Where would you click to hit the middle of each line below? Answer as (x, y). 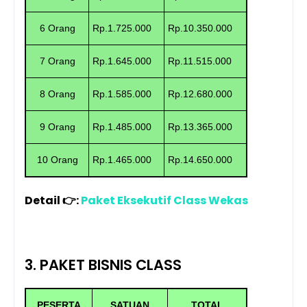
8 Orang (57, 94)
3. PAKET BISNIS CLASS (103, 265)
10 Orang (57, 159)
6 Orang (57, 28)
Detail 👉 (50, 200)
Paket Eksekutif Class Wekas (164, 200)
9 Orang (57, 126)
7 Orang (57, 61)
